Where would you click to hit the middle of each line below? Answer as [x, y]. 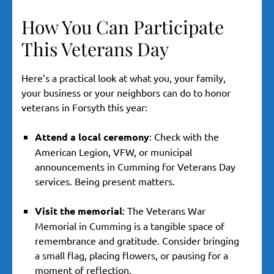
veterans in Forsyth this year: [84, 107]
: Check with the [184, 137]
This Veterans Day [95, 49]
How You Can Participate [123, 27]
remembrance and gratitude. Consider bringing [137, 241]
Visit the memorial [79, 211]
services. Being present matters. [105, 181]
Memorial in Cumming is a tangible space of [130, 226]
